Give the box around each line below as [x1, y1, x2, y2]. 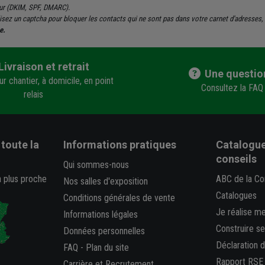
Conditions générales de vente [63, 192, 176, 203]
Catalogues [215, 189, 257, 201]
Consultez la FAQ [201, 82, 263, 93]
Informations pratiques [63, 138, 177, 151]
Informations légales [63, 208, 138, 220]
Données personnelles [63, 225, 146, 237]
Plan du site [86, 241, 130, 253]
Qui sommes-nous [63, 159, 130, 170]
